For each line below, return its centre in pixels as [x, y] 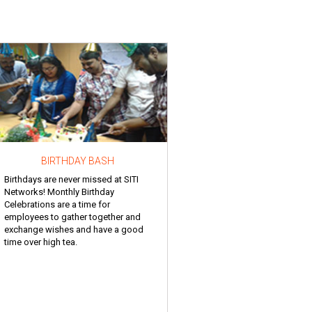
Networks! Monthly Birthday [59, 192]
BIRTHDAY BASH [77, 161]
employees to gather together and [72, 217]
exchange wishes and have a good [74, 229]
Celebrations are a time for [57, 204]
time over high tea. [41, 242]
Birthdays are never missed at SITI [71, 179]
